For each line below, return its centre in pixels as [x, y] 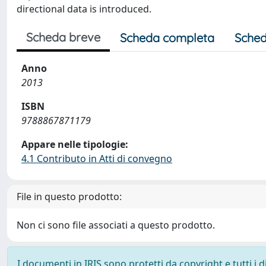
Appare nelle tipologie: [75, 144]
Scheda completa [167, 38]
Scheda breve [63, 37]
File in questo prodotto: [69, 197]
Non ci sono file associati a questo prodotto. [116, 225]
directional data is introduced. [84, 9]
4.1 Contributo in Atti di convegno [97, 159]
